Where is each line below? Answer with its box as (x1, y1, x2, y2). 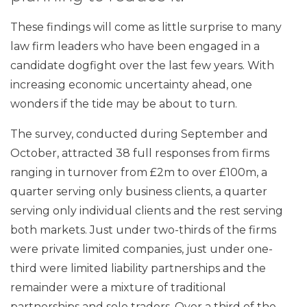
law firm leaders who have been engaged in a (10, 39, 260, 53)
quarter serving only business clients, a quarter (10, 184, 267, 198)
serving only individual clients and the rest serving (10, 204, 283, 217)
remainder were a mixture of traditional (10, 280, 226, 294)
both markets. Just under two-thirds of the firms (10, 223, 276, 236)
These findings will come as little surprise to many (10, 20, 282, 34)
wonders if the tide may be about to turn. (10, 97, 237, 110)
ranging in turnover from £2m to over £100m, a (10, 165, 267, 179)
